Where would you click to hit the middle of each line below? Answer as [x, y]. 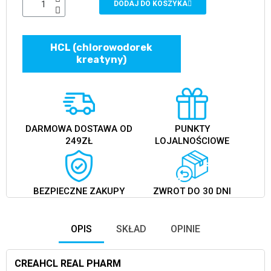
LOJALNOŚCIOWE [192, 141]
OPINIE [185, 229]
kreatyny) [102, 59]
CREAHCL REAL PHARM [67, 263]
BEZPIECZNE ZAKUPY [79, 191]
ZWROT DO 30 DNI [192, 191]
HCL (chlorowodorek [102, 47]
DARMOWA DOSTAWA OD [79, 129]
